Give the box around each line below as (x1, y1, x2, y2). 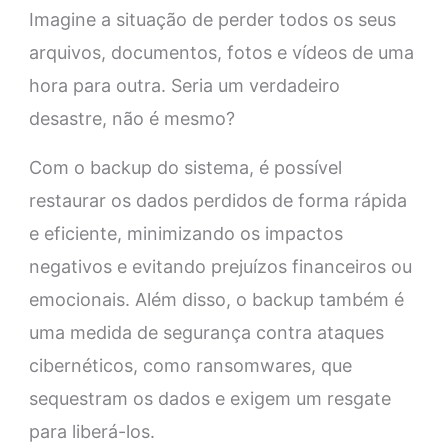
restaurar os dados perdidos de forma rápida (28, 190, 407, 212)
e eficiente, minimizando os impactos (28, 223, 343, 245)
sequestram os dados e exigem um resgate (28, 388, 391, 410)
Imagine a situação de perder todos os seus (28, 9, 396, 31)
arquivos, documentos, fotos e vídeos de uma (28, 42, 414, 64)
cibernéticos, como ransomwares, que (28, 355, 352, 377)
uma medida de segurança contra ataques (28, 322, 384, 344)
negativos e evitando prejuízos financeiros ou (28, 256, 412, 278)
